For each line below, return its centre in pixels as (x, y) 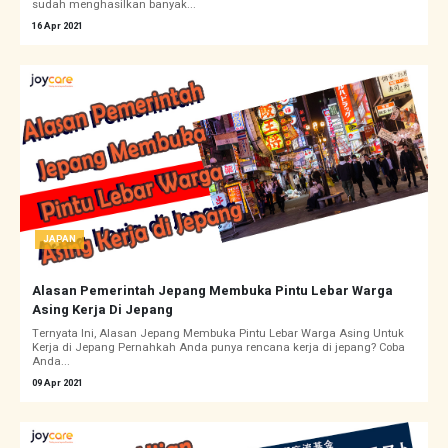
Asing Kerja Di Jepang (102, 310)
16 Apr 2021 (57, 26)
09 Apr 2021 (57, 383)
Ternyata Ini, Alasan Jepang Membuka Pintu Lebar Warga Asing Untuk (218, 334)
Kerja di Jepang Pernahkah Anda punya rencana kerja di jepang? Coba (218, 348)
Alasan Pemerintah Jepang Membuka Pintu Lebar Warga (212, 291)
